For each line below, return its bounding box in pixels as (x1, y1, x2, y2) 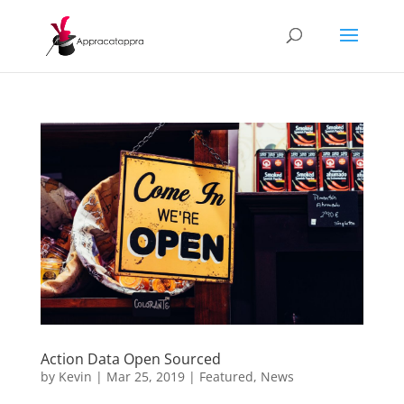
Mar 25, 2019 (106, 368, 185, 385)
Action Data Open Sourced (40, 349, 221, 369)
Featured (198, 368, 253, 385)
